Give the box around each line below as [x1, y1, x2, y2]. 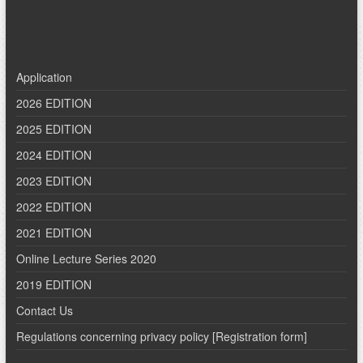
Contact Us [15, 301, 73, 318]
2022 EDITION [15, 198, 92, 215]
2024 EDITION [15, 146, 92, 163]
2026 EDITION [15, 94, 92, 111]
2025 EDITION [15, 120, 92, 137]
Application [15, 68, 72, 85]
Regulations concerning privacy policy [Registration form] [15, 327, 307, 344]
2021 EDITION [15, 224, 92, 241]
